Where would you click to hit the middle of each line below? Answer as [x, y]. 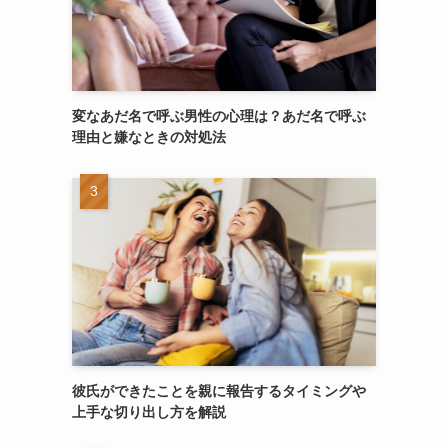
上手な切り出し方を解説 [149, 411]
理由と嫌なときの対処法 [149, 136]
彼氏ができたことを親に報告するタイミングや [219, 390]
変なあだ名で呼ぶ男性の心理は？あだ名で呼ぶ [219, 115]
